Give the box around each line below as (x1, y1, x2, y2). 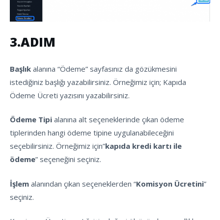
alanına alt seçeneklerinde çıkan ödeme (52, 114, 184, 125)
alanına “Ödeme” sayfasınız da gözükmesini (31, 63, 177, 74)
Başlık (10, 63, 31, 74)
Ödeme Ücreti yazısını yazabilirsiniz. (10, 90, 130, 100)
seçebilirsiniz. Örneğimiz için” (10, 141, 105, 151)
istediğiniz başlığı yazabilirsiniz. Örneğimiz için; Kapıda (10, 77, 186, 87)
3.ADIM (10, 33, 55, 51)
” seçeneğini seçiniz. (35, 154, 101, 165)
